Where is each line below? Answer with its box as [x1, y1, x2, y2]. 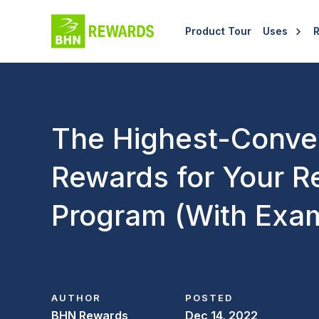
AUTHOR [51, 292, 101, 303]
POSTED [184, 292, 233, 303]
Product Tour [185, 25, 251, 37]
